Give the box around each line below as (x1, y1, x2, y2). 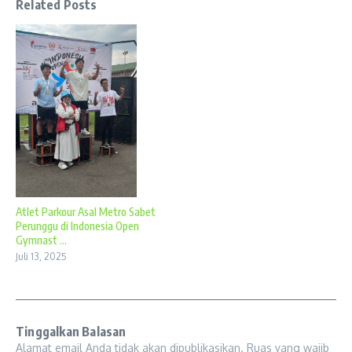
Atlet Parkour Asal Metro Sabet (16, 204, 156, 218)
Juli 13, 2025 (16, 250, 67, 262)
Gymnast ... (16, 233, 67, 247)
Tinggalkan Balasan (16, 323, 126, 339)
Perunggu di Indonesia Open (16, 218, 139, 233)
